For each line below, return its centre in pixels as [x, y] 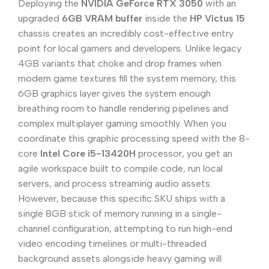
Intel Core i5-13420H [88, 154]
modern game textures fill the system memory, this [127, 79]
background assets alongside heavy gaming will [120, 259]
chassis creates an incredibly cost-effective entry [126, 34]
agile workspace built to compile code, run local [120, 169]
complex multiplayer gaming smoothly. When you [122, 124]
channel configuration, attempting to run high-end [125, 229]
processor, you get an [184, 154]
